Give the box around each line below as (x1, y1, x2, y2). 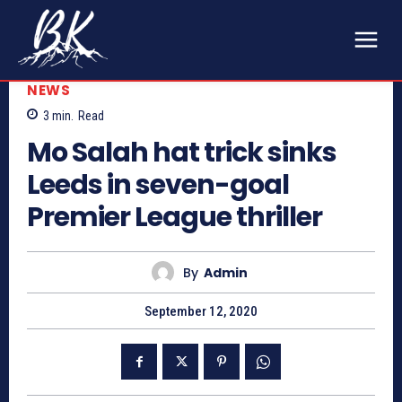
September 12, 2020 (144, 303, 258, 320)
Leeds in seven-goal (27, 166, 289, 205)
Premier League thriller (27, 198, 322, 237)
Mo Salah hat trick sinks (27, 134, 336, 172)
